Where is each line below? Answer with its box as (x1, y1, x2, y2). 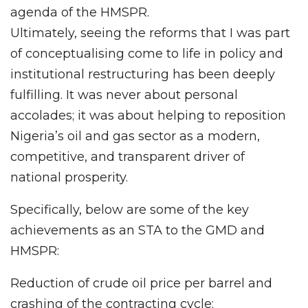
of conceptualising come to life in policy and (10, 45, 283, 61)
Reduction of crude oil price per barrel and (10, 275, 272, 291)
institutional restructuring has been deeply (10, 66, 275, 82)
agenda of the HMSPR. (10, 4, 149, 20)
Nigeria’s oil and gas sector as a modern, (10, 128, 260, 144)
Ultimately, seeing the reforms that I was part (10, 25, 290, 41)
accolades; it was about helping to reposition (10, 107, 286, 123)
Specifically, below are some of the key (10, 201, 249, 217)
